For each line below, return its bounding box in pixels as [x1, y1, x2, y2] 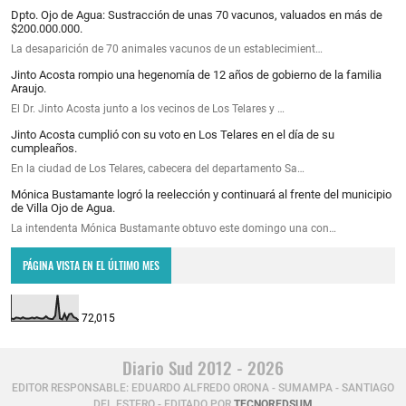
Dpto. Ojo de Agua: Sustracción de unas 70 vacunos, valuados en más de [11, 7, 382, 22]
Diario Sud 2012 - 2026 [122, 354, 284, 382]
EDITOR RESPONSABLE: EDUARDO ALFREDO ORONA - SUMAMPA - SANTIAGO [12, 382, 394, 395]
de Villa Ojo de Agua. [11, 200, 115, 215]
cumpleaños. [11, 140, 77, 155]
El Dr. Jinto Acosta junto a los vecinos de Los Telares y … [11, 101, 285, 115]
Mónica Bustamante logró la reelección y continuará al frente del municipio [11, 187, 391, 201]
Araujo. [11, 81, 46, 95]
